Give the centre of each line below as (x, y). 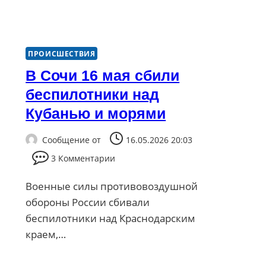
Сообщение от (72, 140)
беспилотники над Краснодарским (111, 218)
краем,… (46, 234)
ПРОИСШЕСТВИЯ (62, 54)
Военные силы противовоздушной (112, 186)
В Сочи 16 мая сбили (103, 76)
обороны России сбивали (88, 202)
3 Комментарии (83, 158)
